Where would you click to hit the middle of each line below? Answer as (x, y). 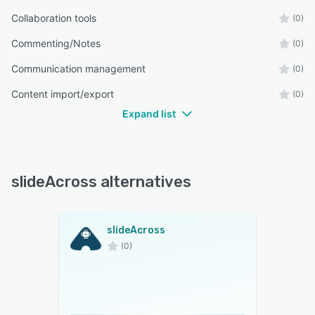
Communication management (78, 68)
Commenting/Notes (56, 43)
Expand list (149, 113)
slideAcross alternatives (101, 181)
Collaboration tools (54, 18)
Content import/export (63, 94)
